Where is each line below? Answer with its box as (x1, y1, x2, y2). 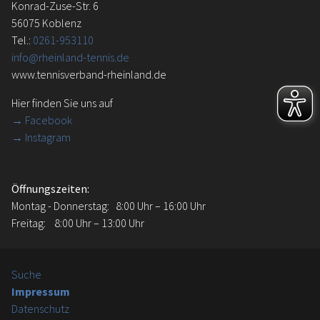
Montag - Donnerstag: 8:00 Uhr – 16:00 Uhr (11, 198, 206, 213)
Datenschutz (11, 301, 69, 316)
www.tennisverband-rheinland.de (11, 66, 166, 81)
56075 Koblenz (11, 15, 81, 30)
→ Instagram (11, 129, 71, 144)
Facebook (25, 112, 72, 127)
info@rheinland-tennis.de (11, 49, 129, 64)
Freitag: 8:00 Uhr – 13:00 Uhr (11, 215, 144, 230)
